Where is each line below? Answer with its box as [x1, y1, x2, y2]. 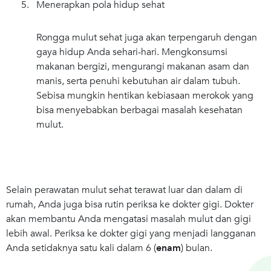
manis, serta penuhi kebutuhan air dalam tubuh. [36, 74, 240, 88]
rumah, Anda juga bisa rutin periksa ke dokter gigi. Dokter [6, 197, 253, 211]
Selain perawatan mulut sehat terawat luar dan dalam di [6, 183, 243, 197]
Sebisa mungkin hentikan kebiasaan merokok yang [36, 88, 253, 102]
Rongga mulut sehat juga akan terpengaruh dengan [36, 30, 257, 44]
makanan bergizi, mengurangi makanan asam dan [36, 59, 249, 73]
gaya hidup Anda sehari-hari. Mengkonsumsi [36, 45, 227, 59]
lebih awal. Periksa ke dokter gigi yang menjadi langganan [6, 226, 256, 240]
